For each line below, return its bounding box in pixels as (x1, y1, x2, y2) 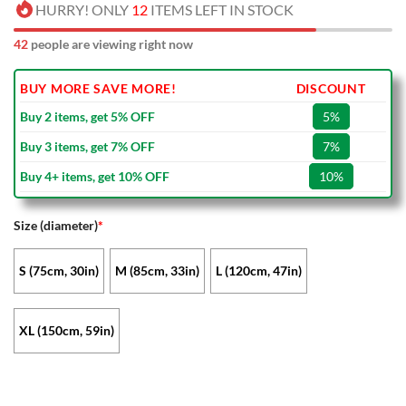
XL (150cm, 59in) (19, 323, 114, 339)
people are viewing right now (28, 36, 193, 53)
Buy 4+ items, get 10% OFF (20, 169, 169, 185)
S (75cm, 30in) (19, 263, 99, 279)
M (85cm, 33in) (115, 263, 200, 279)
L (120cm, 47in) (216, 263, 303, 279)
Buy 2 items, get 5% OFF (20, 109, 155, 125)
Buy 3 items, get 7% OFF (20, 139, 155, 155)
